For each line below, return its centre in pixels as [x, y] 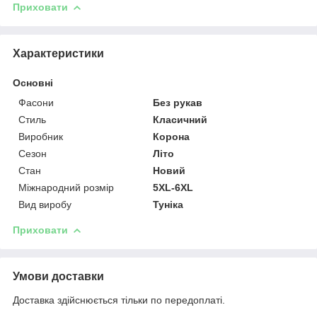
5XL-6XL [173, 187]
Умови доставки [58, 276]
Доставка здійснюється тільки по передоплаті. [119, 300]
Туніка [168, 204]
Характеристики [58, 53]
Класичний [180, 119]
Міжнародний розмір [66, 187]
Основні [33, 82]
